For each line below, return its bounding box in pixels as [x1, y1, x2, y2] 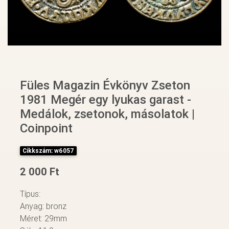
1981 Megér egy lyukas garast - [20, 91, 191, 107]
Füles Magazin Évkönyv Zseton [20, 77, 190, 93]
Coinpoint [20, 120, 73, 135]
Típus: [20, 188, 40, 199]
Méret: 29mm [20, 213, 67, 223]
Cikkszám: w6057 [22, 146, 74, 154]
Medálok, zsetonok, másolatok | [20, 106, 195, 121]
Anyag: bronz [20, 200, 66, 211]
